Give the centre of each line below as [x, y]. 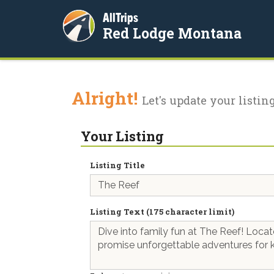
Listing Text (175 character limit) [162, 212]
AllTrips [120, 17]
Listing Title [117, 165]
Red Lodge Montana [172, 33]
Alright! [107, 98]
